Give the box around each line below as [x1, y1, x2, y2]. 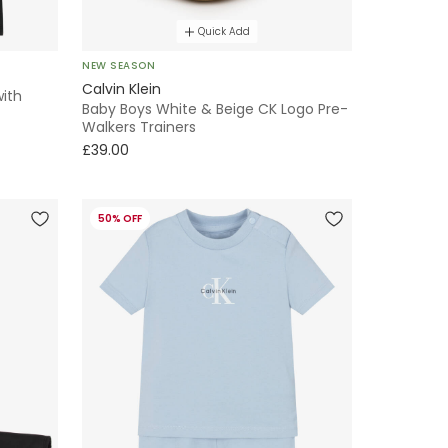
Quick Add [197, 24, 250, 40]
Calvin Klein [82, 79, 161, 100]
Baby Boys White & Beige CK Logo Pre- [82, 99, 348, 120]
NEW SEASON [82, 58, 155, 74]
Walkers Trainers [82, 117, 196, 138]
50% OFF [98, 211, 142, 227]
